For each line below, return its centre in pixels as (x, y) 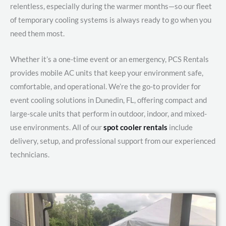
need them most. (37, 34)
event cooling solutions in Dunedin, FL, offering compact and (108, 100)
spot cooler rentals (135, 127)
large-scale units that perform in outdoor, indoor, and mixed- (108, 114)
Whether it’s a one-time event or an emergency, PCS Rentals (109, 59)
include (180, 127)
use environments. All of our (57, 127)
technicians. (30, 154)
